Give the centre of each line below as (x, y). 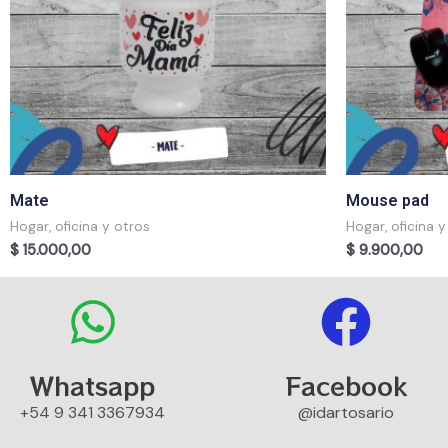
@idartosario (345, 412)
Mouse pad (387, 200)
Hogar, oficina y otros (80, 226)
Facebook (345, 384)
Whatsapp (92, 384)
